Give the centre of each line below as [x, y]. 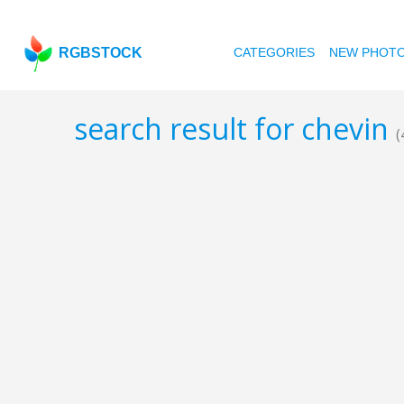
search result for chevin [235, 129]
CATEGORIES [275, 52]
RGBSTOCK [101, 53]
